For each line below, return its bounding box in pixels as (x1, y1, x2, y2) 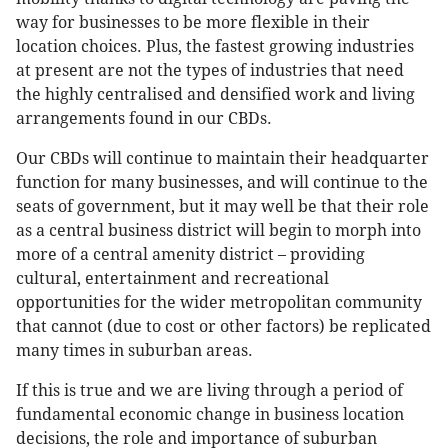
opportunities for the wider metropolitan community (16, 293, 422, 313)
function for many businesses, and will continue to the (16, 173, 428, 193)
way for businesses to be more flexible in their (16, 13, 370, 33)
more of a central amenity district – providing (16, 245, 365, 265)
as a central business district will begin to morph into (16, 221, 421, 241)
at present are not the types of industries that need (16, 61, 404, 81)
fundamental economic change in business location (16, 405, 404, 425)
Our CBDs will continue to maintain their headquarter (16, 149, 429, 169)
